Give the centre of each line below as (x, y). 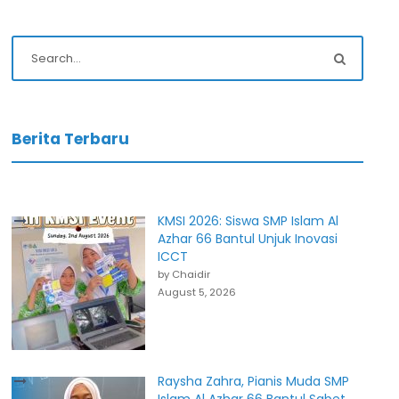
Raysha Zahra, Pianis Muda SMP (254, 381)
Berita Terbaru (71, 139)
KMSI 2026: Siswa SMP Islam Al (248, 221)
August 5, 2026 (197, 292)
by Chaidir (184, 274)
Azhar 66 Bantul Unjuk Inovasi (248, 239)
